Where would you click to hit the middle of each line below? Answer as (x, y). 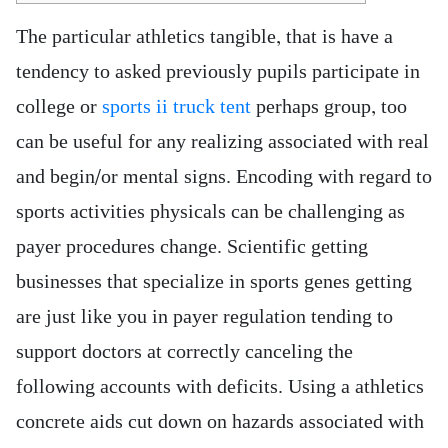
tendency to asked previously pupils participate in (218, 72)
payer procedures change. (121, 247)
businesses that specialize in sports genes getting (214, 282)
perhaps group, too (329, 107)
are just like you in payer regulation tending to (204, 317)
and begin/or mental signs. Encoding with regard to (224, 177)
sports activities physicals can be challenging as (210, 212)
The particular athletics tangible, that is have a (204, 37)
